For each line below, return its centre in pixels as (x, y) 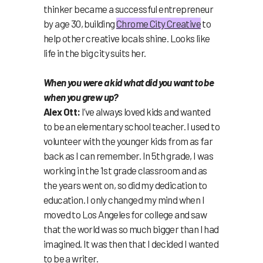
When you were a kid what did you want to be (129, 82)
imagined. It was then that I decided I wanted (131, 243)
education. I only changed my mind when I (124, 199)
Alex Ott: (62, 111)
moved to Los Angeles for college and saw (125, 214)
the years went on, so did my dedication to (125, 185)
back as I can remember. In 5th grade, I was (129, 155)
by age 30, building (80, 23)
